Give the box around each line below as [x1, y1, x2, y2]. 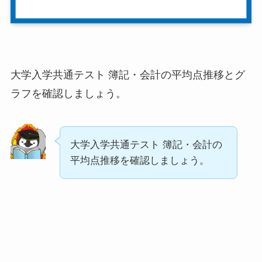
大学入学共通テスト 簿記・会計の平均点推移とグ [10, 69, 245, 81]
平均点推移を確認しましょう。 [70, 154, 209, 166]
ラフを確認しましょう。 [10, 88, 126, 99]
